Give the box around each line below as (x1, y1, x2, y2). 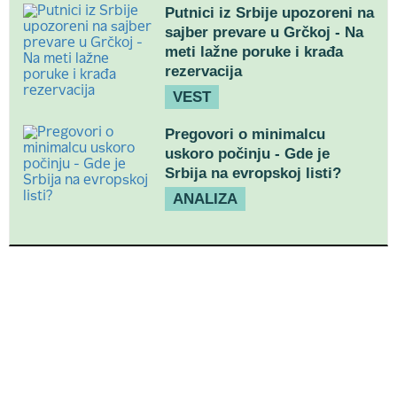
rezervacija (165, 63, 242, 80)
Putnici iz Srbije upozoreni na (165, 4, 374, 21)
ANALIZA (173, 191, 237, 207)
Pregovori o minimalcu (165, 126, 325, 143)
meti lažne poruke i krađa (165, 43, 343, 60)
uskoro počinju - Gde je (165, 145, 330, 162)
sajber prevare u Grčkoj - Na (165, 24, 363, 41)
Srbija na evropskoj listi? (165, 165, 341, 182)
